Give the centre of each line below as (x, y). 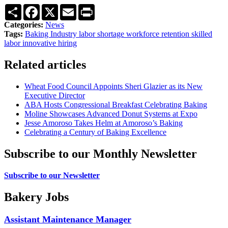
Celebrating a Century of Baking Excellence (95, 132)
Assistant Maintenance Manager (68, 219)
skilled (202, 34)
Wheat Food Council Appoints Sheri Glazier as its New (113, 87)
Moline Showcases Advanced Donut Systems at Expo (111, 114)
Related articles (45, 65)
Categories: (24, 25)
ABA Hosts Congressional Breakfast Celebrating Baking (116, 105)
